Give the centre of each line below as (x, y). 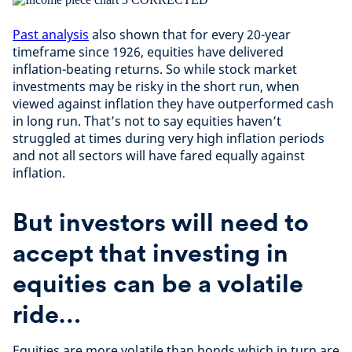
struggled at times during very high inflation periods (169, 138)
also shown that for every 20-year (190, 35)
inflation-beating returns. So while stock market (155, 69)
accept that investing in (150, 253)
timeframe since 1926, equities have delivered (148, 52)
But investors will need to (161, 222)
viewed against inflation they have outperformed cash (173, 104)
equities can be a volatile (158, 283)
